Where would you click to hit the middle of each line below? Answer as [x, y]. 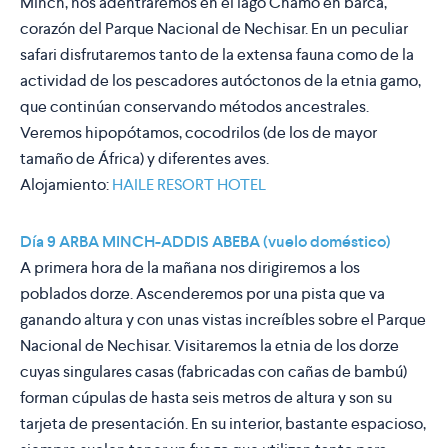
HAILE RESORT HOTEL [189, 185]
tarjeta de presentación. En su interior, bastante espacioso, [223, 424]
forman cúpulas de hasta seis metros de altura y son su [206, 398]
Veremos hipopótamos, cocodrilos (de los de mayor [198, 133]
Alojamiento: [66, 185]
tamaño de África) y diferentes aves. [144, 159]
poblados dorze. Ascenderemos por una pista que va [202, 294]
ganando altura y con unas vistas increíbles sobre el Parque [223, 320]
